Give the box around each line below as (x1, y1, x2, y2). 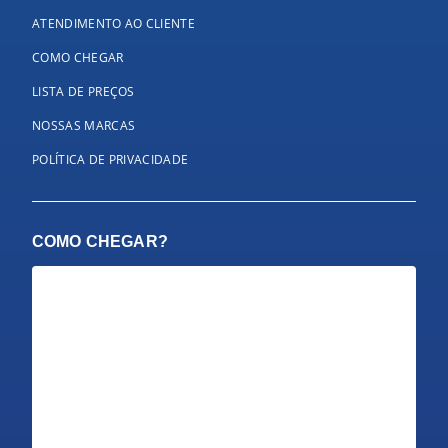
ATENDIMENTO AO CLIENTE (32, 14, 196, 32)
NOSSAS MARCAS (32, 116, 136, 134)
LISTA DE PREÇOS (32, 82, 135, 100)
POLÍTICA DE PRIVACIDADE (32, 150, 189, 168)
